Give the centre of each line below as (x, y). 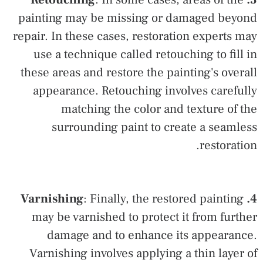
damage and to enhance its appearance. (152, 235)
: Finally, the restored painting (163, 198)
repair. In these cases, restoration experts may (135, 36)
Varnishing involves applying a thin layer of (143, 253)
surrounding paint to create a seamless (154, 127)
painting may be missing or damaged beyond (138, 18)
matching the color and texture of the (159, 109)
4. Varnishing (254, 198)
